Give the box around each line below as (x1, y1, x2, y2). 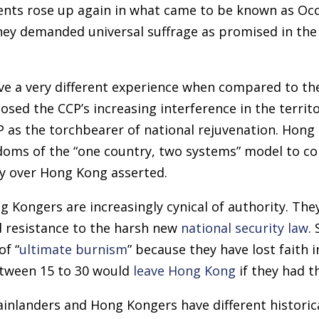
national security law (180, 219, 308, 236)
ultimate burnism (19, 240, 127, 258)
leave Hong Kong (132, 261, 236, 279)
